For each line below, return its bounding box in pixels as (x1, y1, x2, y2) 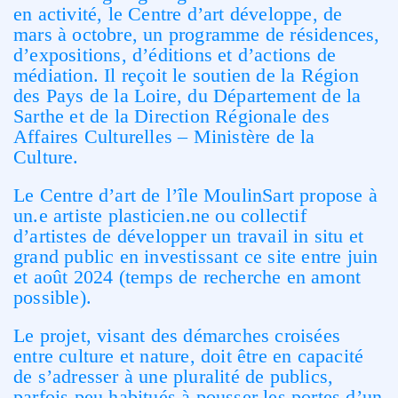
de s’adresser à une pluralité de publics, (13, 365, 334, 387)
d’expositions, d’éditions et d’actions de (13, 44, 337, 66)
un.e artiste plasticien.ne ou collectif (13, 204, 306, 227)
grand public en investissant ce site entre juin (13, 245, 378, 267)
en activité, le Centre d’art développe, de (13, 3, 343, 25)
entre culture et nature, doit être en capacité (13, 345, 364, 367)
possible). (13, 286, 92, 308)
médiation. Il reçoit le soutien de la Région (13, 64, 359, 86)
